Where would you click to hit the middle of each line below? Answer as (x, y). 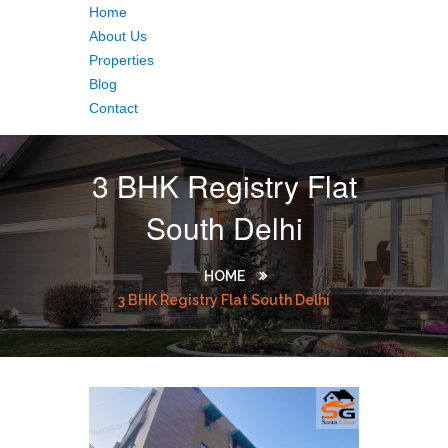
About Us (118, 36)
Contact (113, 108)
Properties (121, 60)
